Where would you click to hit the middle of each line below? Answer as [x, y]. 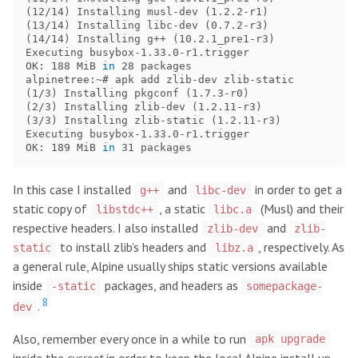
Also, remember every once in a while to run [131, 338]
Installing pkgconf [121, 93]
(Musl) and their [301, 209]
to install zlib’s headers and [133, 247]
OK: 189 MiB [64, 148]
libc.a [233, 210]
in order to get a [297, 190]
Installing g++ [121, 39]
